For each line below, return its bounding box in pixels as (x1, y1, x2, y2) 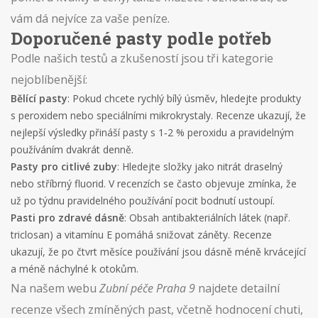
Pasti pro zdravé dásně (11, 211, 124, 224)
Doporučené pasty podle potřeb (11, 27, 271, 50)
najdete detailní (195, 280, 280, 296)
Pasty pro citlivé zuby (11, 160, 117, 173)
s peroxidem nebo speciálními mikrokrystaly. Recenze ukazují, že (11, 109, 306, 122)
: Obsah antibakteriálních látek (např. (124, 211, 290, 224)
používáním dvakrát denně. (11, 143, 133, 156)
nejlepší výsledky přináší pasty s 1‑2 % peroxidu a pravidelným (11, 126, 294, 139)
